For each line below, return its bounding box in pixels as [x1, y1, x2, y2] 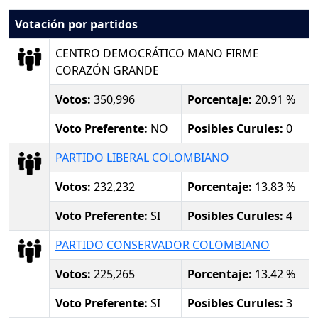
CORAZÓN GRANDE [55, 62, 159, 78]
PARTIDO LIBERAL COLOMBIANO [55, 149, 229, 165]
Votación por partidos [15, 16, 138, 32]
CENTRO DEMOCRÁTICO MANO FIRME [55, 45, 259, 61]
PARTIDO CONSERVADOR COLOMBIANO [55, 236, 270, 253]
